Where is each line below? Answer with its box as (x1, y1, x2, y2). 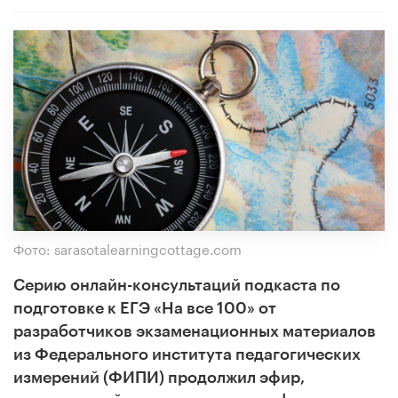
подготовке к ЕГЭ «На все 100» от (13, 299, 276, 316)
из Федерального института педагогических (13, 346, 361, 362)
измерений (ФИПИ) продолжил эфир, (13, 369, 305, 386)
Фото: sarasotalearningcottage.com (13, 236, 242, 259)
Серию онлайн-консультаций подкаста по (13, 276, 340, 293)
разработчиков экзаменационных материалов (13, 322, 376, 339)
